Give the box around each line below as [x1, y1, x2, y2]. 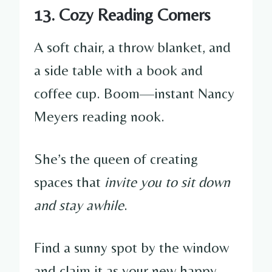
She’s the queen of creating [34, 150, 198, 167]
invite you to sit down [104, 173, 230, 190]
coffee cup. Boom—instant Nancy [34, 84, 234, 101]
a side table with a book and [34, 61, 203, 78]
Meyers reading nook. [34, 107, 165, 124]
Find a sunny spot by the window [34, 239, 229, 256]
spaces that [34, 173, 104, 190]
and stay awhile [34, 196, 124, 213]
